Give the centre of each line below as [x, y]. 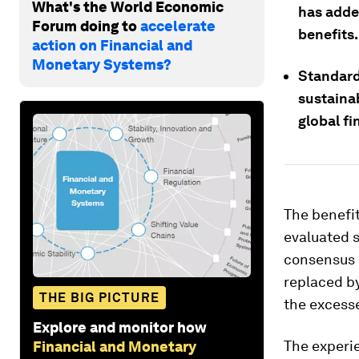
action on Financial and [112, 45]
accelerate [178, 26]
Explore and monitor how [120, 327]
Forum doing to [86, 26]
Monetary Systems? [102, 64]
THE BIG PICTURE [99, 297]
